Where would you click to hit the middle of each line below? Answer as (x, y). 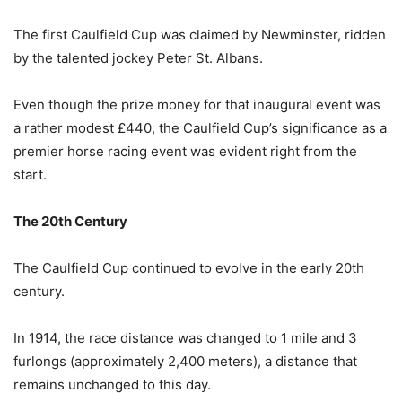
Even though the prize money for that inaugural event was (197, 104)
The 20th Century (70, 221)
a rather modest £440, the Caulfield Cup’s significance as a (200, 127)
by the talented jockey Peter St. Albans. (138, 57)
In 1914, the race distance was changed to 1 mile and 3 (185, 337)
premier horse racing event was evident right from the (185, 151)
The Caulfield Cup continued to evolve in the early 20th (189, 267)
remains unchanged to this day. (112, 384)
